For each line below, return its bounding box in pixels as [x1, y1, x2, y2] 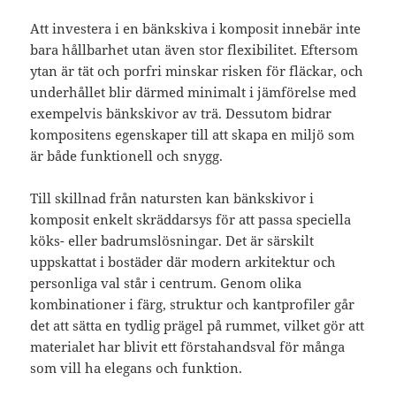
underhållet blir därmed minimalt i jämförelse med [30, 83, 357, 102]
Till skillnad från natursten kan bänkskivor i [30, 189, 315, 208]
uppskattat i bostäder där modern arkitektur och [30, 253, 337, 271]
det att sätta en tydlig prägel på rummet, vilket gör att [30, 316, 365, 335]
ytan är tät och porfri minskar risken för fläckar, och [30, 62, 364, 80]
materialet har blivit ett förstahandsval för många [30, 338, 346, 356]
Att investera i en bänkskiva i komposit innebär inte [30, 19, 362, 38]
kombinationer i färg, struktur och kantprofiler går [30, 295, 355, 314]
